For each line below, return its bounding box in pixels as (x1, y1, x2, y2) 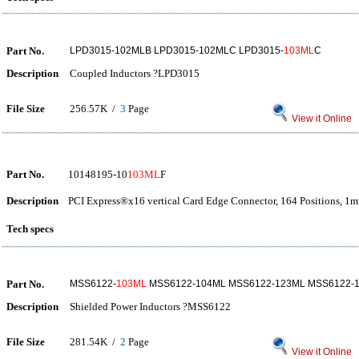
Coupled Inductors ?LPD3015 (70, 67, 200, 79)
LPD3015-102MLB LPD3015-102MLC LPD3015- (70, 45, 284, 56)
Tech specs (6, 223, 54, 235)
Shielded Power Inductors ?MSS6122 (70, 301, 231, 313)
